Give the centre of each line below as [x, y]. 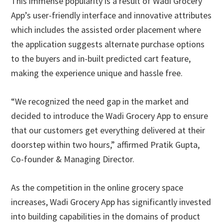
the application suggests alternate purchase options [108, 44]
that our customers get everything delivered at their [108, 130]
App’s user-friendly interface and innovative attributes [111, 15]
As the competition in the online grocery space [97, 188]
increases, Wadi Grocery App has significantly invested [111, 202]
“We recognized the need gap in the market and [100, 102]
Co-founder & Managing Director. [73, 159]
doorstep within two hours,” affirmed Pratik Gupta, [106, 145]
